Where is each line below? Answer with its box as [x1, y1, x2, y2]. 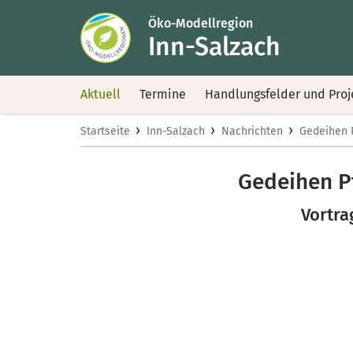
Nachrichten [221, 124, 283, 138]
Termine [139, 87, 186, 102]
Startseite [80, 124, 130, 138]
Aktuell [80, 87, 121, 102]
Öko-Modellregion [148, 15, 253, 31]
